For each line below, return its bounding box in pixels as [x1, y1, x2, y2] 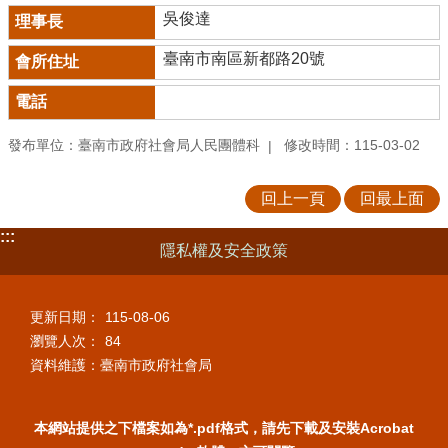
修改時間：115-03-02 [284, 137, 420, 154]
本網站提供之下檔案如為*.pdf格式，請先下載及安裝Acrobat [34, 419, 414, 436]
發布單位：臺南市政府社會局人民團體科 [8, 137, 260, 154]
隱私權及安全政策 [160, 242, 288, 260]
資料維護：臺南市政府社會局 [30, 357, 212, 374]
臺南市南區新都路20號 [163, 49, 325, 67]
